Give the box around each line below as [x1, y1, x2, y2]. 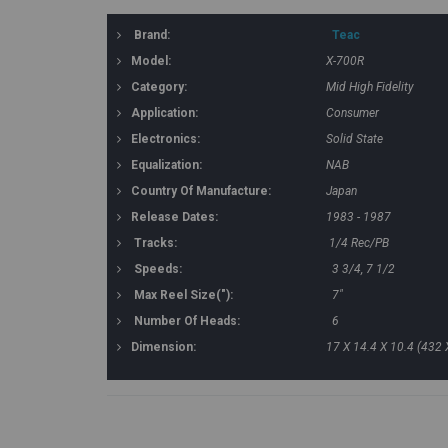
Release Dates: [131, 210, 218, 224]
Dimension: [131, 340, 196, 354]
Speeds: [134, 262, 182, 276]
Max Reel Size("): [134, 288, 233, 302]
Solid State [326, 132, 383, 146]
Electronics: [131, 132, 200, 146]
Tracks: [134, 236, 177, 250]
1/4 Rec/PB [329, 236, 389, 250]
